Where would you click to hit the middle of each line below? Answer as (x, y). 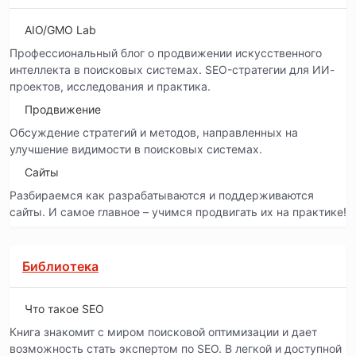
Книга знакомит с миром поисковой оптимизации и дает (163, 331)
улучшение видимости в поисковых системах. (136, 149)
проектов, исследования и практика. (110, 86)
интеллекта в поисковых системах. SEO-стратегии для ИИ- (172, 69)
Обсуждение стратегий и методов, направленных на (154, 132)
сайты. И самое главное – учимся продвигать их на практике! (178, 211)
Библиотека (60, 266)
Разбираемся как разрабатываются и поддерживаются (162, 195)
